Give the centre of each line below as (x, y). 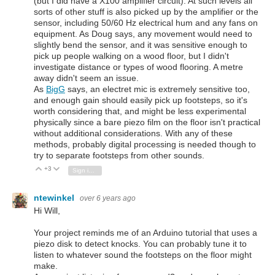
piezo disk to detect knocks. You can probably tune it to (140, 244)
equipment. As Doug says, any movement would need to (143, 34)
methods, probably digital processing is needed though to (145, 145)
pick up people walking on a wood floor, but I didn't (131, 56)
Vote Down (81, 169)
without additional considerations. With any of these (133, 134)
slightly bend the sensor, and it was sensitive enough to (141, 45)
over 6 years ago (108, 199)
